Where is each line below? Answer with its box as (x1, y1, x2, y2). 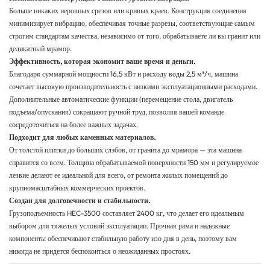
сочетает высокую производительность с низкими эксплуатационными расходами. (9, 82, 257, 92)
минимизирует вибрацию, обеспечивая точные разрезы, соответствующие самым (9, 19, 255, 28)
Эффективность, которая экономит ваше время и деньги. (9, 57, 195, 66)
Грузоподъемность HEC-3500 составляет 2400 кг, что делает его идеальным (9, 209, 244, 218)
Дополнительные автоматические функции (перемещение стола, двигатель (9, 95, 233, 104)
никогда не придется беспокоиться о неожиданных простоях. (9, 246, 190, 256)
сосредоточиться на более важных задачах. (9, 120, 138, 130)
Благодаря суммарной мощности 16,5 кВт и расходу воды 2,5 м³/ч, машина (9, 69, 238, 79)
